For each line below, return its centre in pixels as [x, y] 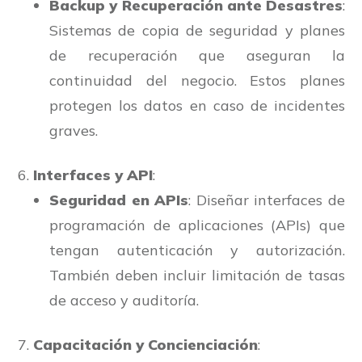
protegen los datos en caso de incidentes [197, 106]
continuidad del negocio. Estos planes [197, 81]
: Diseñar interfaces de [267, 200]
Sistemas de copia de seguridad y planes [197, 31]
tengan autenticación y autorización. [197, 250]
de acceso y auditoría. [126, 301]
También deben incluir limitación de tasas [197, 276]
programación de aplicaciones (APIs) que [197, 225]
